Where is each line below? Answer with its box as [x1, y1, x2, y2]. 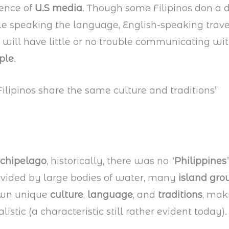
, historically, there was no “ [47, 155, 175, 167]
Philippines [174, 155, 227, 167]
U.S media [35, 3, 83, 14]
